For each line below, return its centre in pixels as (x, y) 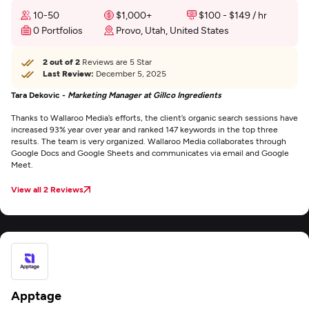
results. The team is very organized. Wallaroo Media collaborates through (149, 141)
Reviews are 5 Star (116, 61)
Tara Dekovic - (39, 94)
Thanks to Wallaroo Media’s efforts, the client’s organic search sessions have (154, 117)
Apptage (36, 295)
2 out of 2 (61, 61)
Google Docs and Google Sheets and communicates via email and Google (150, 152)
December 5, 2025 (130, 73)
